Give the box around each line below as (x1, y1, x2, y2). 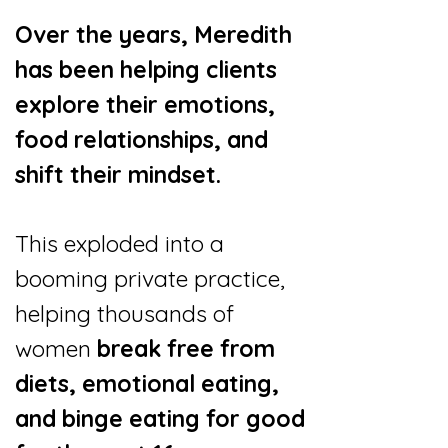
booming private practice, (15, 264, 285, 293)
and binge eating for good (15, 404, 305, 433)
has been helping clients (15, 55, 277, 84)
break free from (97, 334, 275, 363)
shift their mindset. (15, 160, 221, 189)
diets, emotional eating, (15, 369, 279, 398)
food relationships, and (15, 125, 268, 154)
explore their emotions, (15, 90, 275, 119)
